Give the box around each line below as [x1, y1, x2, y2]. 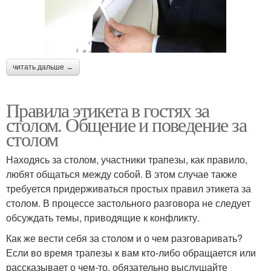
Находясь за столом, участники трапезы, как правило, [6, 152, 247, 166]
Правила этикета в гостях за [6, 96, 209, 123]
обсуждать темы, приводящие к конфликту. [6, 210, 200, 224]
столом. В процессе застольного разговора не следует [6, 195, 250, 210]
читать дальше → [13, 62, 73, 71]
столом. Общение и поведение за [6, 111, 246, 137]
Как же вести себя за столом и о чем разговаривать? [6, 230, 243, 245]
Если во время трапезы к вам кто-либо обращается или [6, 245, 256, 260]
